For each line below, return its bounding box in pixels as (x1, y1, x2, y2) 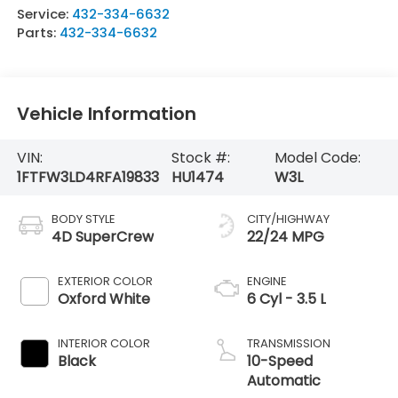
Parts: (16, 23, 60, 43)
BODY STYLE (51, 211, 115, 228)
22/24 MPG (247, 227, 324, 248)
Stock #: (171, 147, 230, 168)
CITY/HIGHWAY (247, 211, 330, 228)
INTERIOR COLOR (57, 335, 150, 353)
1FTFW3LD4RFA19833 (16, 166, 159, 187)
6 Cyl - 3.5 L (247, 289, 326, 310)
